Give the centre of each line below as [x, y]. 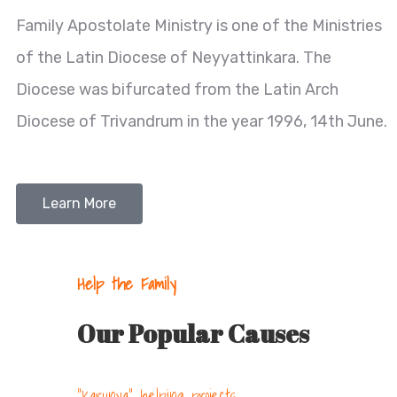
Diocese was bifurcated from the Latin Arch [177, 90]
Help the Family [127, 284]
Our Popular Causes [193, 333]
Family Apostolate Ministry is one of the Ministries [199, 26]
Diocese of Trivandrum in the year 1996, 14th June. [202, 121]
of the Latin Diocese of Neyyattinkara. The [174, 58]
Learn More [79, 203]
